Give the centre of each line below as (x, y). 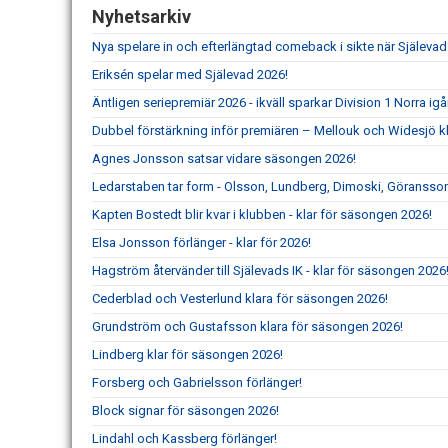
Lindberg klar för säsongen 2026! (187, 354)
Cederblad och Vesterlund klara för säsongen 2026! (240, 298)
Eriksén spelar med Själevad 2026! (190, 74)
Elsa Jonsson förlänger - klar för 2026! (201, 242)
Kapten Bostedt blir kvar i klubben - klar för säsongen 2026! (262, 214)
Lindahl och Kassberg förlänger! (184, 438)
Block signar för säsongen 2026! (185, 410)
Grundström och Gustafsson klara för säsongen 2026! (247, 326)
